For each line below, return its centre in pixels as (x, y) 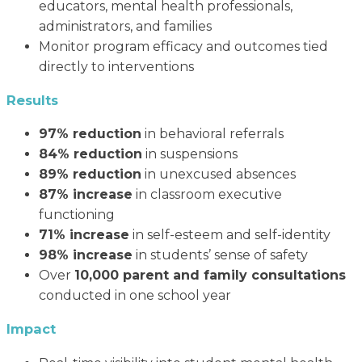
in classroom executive (207, 195)
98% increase (86, 255)
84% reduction (90, 154)
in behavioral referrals (213, 134)
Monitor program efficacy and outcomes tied (183, 46)
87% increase (86, 195)
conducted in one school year (135, 296)
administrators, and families (125, 26)
